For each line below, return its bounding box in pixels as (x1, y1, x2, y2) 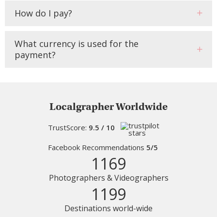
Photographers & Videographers (48, 172, 169, 183)
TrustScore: (48, 122, 89, 132)
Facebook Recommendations (48, 142, 146, 152)
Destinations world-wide (64, 202, 153, 214)
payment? (15, 48, 56, 61)
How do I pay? (15, 7, 72, 19)
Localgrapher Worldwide (49, 100, 168, 113)
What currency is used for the (15, 37, 139, 49)
